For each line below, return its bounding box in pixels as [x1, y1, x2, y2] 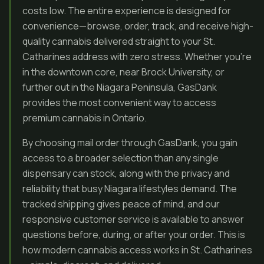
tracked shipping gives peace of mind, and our [22, 197, 220, 210]
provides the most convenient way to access [22, 96, 216, 109]
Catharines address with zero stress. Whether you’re [22, 50, 252, 63]
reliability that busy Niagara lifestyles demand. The [22, 182, 237, 195]
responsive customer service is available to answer [22, 213, 244, 226]
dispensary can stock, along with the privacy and [22, 167, 230, 180]
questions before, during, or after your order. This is [22, 228, 245, 241]
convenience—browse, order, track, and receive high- [22, 19, 253, 32]
